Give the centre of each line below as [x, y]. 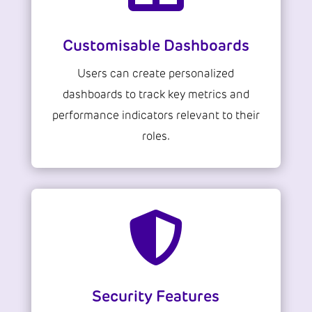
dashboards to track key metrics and [156, 95]
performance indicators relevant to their [156, 116]
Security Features [156, 297]
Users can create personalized [156, 74]
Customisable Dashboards [156, 46]
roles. [156, 136]
